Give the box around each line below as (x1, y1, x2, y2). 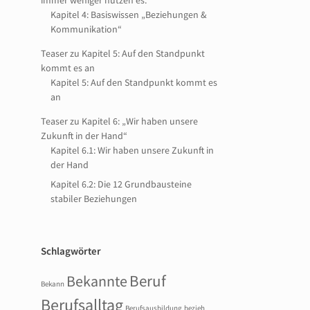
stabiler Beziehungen (51, 192, 138, 205)
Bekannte (66, 271, 128, 291)
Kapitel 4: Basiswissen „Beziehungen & (51, 8, 208, 21)
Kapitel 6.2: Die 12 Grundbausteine (51, 178, 192, 190)
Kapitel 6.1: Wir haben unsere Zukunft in (51, 144, 215, 156)
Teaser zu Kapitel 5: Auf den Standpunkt (41, 47, 206, 60)
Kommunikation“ (51, 23, 122, 35)
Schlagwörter (41, 244, 102, 257)
